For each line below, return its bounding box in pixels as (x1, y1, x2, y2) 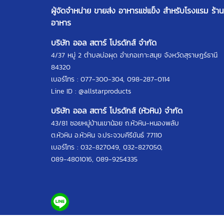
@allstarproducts (78, 86, 131, 96)
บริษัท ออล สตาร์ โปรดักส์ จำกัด (51, 36, 156, 48)
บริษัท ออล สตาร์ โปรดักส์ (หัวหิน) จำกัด (51, 104, 182, 116)
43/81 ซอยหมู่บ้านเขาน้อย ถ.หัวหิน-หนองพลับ (51, 118, 179, 128)
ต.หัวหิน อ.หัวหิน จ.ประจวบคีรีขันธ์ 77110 (51, 130, 162, 140)
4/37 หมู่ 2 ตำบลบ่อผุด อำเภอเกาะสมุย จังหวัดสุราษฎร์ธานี (51, 50, 217, 60)
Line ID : (51, 86, 78, 96)
